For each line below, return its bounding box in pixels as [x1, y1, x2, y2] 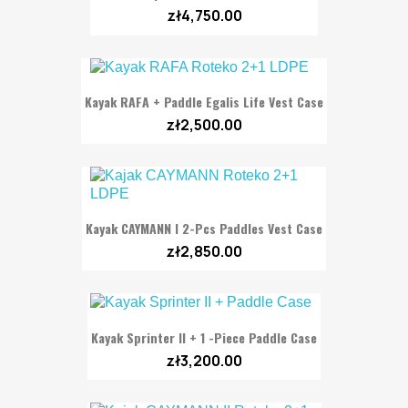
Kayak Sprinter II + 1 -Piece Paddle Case [91, 327, 317, 347]
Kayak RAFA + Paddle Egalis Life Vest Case [85, 91, 323, 111]
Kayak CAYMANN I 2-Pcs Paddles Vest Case [86, 219, 322, 239]
